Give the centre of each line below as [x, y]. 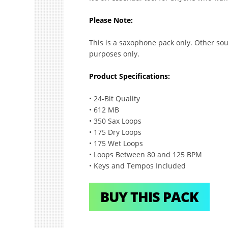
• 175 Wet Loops [116, 143]
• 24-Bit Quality [114, 98]
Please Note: [112, 20]
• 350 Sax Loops [116, 121]
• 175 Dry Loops [115, 132]
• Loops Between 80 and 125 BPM [145, 154]
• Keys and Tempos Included [137, 165]
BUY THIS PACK [149, 196]
